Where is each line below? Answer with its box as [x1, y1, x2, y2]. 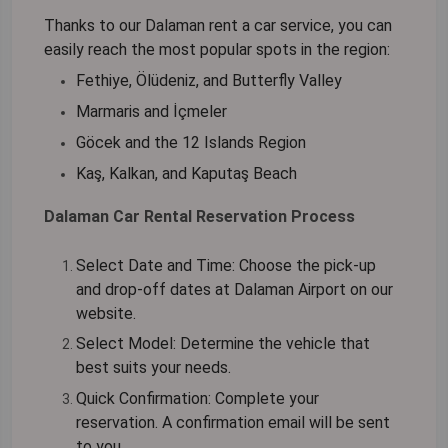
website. [76, 303, 136, 323]
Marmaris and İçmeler [76, 102, 227, 122]
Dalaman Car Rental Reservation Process [44, 207, 355, 227]
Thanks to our [44, 16, 145, 36]
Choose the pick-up [235, 255, 376, 275]
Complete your [211, 389, 319, 409]
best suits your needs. [76, 358, 231, 378]
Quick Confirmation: [76, 389, 211, 409]
